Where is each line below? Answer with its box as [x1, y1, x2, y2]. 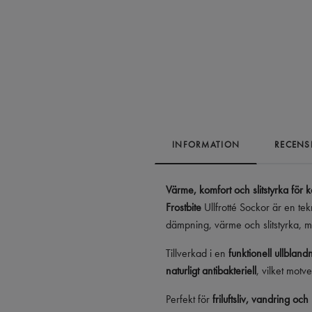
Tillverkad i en [166, 245, 228, 260]
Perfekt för [166, 291, 212, 306]
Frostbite [166, 199, 201, 214]
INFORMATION [172, 138, 240, 150]
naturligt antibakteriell [166, 263, 256, 278]
